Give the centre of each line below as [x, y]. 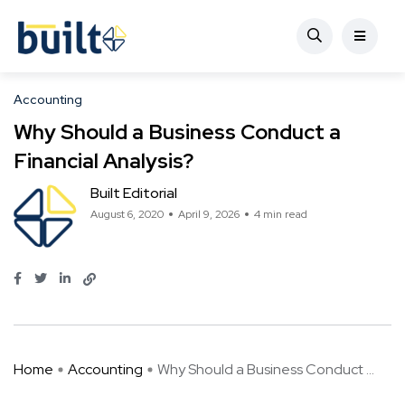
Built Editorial [134, 193]
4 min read [281, 215]
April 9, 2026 [209, 215]
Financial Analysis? [104, 161]
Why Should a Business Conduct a [177, 132]
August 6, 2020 [127, 215]
